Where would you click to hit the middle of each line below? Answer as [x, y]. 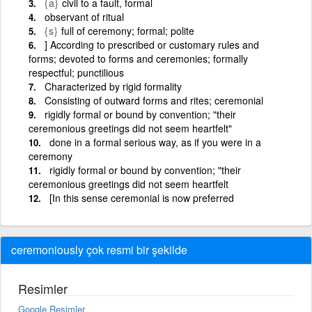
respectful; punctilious [76, 72]
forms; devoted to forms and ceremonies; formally [138, 58]
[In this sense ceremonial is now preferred [142, 198]
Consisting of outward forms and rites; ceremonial [154, 100]
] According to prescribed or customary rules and [152, 45]
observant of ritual [84, 17]
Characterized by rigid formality [113, 86]
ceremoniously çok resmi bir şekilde [99, 250]
